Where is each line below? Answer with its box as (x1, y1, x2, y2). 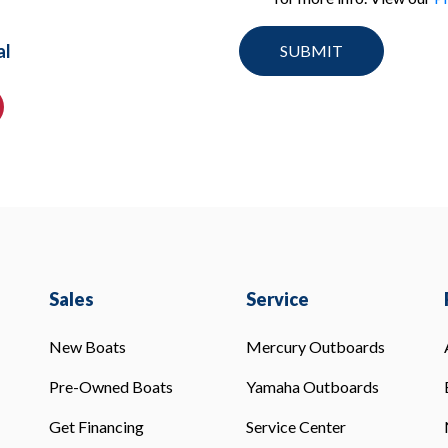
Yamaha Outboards (246, 376, 380, 396)
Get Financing (48, 416, 144, 436)
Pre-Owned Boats (48, 376, 173, 396)
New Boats (48, 336, 126, 356)
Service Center (246, 416, 347, 436)
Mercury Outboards (246, 336, 386, 356)
